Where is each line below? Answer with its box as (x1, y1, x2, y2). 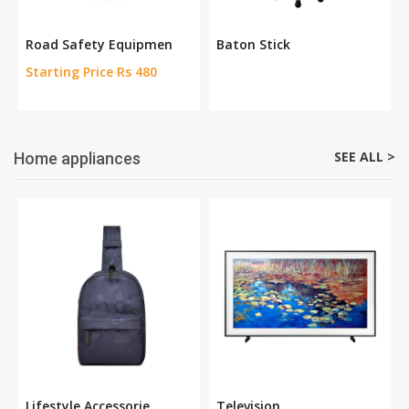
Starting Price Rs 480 (26, 63, 157, 81)
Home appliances (14, 149, 141, 169)
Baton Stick (216, 36, 290, 54)
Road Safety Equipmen (26, 36, 173, 54)
